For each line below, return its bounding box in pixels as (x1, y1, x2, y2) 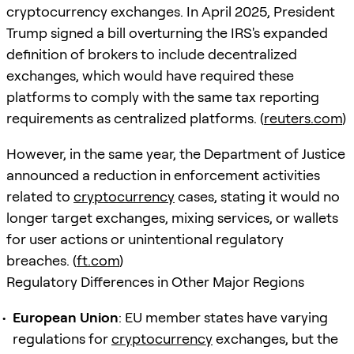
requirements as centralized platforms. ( (6, 109, 264, 126)
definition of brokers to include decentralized (6, 45, 297, 62)
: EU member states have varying (119, 308, 328, 326)
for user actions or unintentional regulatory (6, 230, 284, 247)
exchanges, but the (213, 330, 338, 347)
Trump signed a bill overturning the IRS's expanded (6, 24, 328, 41)
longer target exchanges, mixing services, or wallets (6, 209, 338, 226)
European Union (13, 308, 119, 326)
